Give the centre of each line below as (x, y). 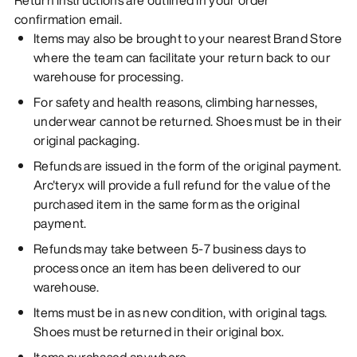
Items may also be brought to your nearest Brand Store (187, 38)
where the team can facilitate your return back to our (182, 57)
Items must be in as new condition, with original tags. (180, 312)
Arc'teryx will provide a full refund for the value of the (182, 184)
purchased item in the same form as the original (166, 204)
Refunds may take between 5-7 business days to (170, 248)
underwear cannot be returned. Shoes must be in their (188, 121)
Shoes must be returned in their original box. (159, 331)
